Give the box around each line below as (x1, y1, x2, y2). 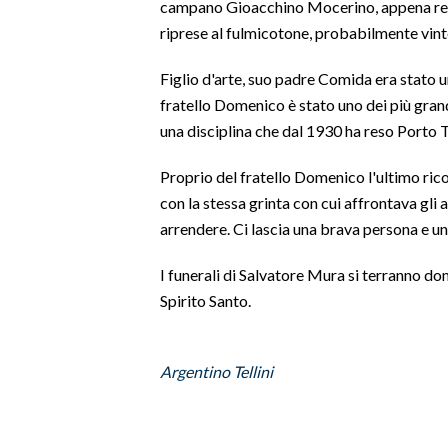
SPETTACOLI (20, 35, 100, 51)
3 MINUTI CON (20, 385, 113, 401)
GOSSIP (20, 83, 69, 99)
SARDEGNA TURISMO (20, 179, 158, 195)
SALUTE (20, 131, 70, 147)
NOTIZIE (20, 259, 71, 275)
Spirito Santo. (160, 290, 254, 310)
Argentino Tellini (160, 361, 273, 381)
